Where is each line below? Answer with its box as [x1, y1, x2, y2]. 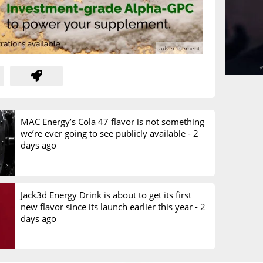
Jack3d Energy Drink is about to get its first [20, 189, 191, 201]
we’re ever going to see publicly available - [20, 127, 193, 139]
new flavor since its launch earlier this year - [20, 201, 200, 213]
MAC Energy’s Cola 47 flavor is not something [20, 115, 204, 127]
